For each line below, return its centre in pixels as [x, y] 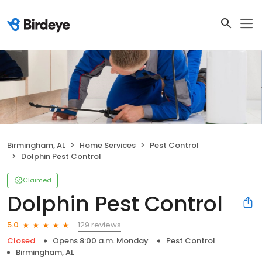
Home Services [108, 145]
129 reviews [99, 225]
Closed [21, 240]
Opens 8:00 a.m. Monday [101, 240]
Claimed [37, 180]
